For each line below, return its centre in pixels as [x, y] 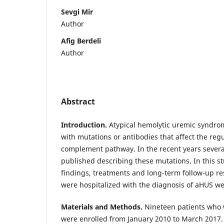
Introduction [83, 124]
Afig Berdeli [81, 40]
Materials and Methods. [103, 206]
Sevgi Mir [77, 11]
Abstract [78, 101]
